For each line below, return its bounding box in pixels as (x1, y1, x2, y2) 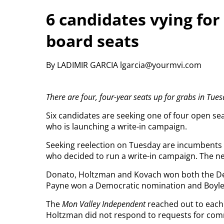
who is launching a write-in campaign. (46, 121, 187, 132)
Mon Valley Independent (62, 198, 147, 210)
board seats (46, 30, 139, 52)
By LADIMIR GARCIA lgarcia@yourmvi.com (46, 59, 203, 70)
